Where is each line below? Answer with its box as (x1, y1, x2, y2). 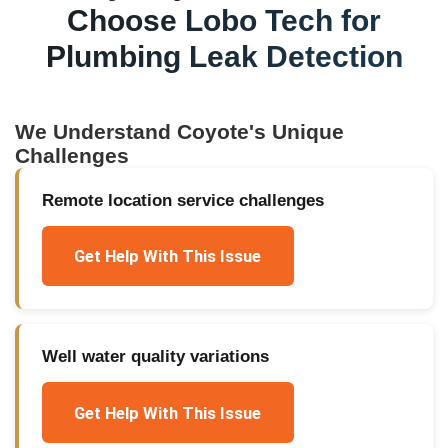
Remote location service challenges (41, 190, 324, 210)
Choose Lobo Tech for (67, 3, 381, 38)
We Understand (15, 120, 178, 144)
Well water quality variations (41, 347, 269, 367)
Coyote (177, 120, 250, 144)
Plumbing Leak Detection (45, 39, 403, 74)
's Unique (249, 120, 345, 144)
